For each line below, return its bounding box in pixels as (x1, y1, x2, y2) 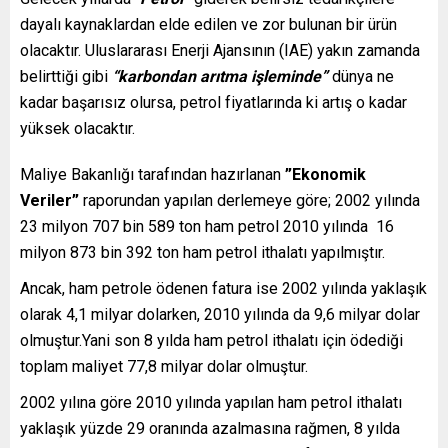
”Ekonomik (285, 165, 366, 184)
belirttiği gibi (20, 67, 112, 86)
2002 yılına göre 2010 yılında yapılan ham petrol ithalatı (20, 393, 402, 412)
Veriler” (20, 191, 79, 210)
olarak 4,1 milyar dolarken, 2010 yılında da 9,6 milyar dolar (20, 305, 420, 324)
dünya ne (328, 67, 394, 86)
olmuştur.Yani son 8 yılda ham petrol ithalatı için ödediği (20, 331, 403, 350)
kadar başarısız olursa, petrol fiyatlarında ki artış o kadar (20, 93, 407, 112)
